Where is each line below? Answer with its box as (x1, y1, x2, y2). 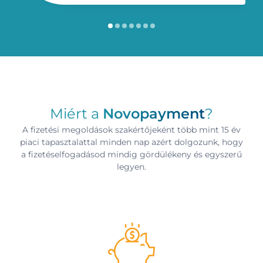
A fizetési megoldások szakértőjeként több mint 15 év (22, 124, 241, 136)
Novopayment (103, 105, 205, 123)
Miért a (50, 105, 103, 123)
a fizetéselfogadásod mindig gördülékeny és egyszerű (21, 149, 242, 160)
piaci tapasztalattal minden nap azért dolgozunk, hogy (20, 137, 243, 148)
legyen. (117, 161, 146, 173)
